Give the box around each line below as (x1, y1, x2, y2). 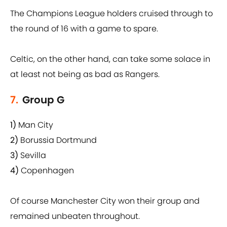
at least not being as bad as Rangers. (10, 68, 160, 81)
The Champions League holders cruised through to (10, 8, 213, 20)
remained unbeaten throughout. (10, 210, 140, 222)
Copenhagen (21, 165, 74, 177)
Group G (22, 93, 64, 107)
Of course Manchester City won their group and (10, 195, 200, 207)
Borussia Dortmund (20, 134, 97, 146)
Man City (18, 119, 53, 131)
